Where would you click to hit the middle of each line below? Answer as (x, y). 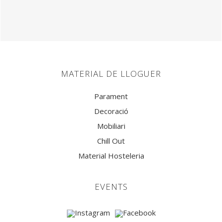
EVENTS (111, 187)
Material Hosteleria (111, 156)
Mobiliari (111, 126)
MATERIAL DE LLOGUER (111, 74)
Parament (111, 96)
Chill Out (111, 141)
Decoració (111, 111)
